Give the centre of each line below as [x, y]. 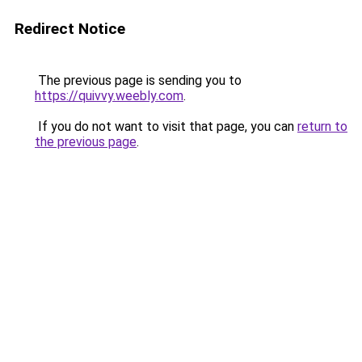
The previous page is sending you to [138, 80]
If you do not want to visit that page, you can [166, 126]
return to [322, 126]
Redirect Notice [70, 29]
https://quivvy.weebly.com [109, 96]
